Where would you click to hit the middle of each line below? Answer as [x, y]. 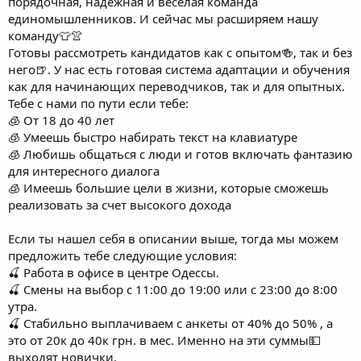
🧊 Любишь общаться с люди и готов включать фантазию [180, 154]
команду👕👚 [46, 35]
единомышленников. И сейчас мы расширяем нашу [163, 18]
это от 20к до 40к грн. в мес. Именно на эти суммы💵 [164, 340]
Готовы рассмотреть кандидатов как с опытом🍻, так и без [180, 52]
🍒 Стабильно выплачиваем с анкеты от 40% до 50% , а [170, 323]
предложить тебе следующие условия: [122, 255]
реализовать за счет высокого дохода [120, 204]
